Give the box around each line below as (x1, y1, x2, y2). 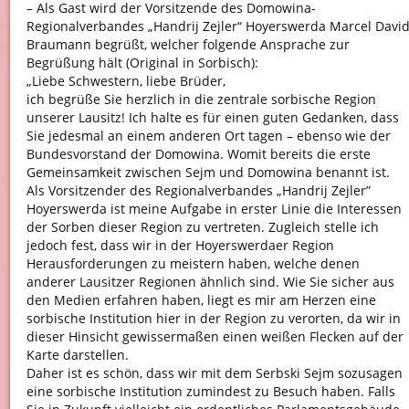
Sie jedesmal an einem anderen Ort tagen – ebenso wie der (26, 127, 391, 145)
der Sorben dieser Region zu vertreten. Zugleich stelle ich (26, 218, 379, 236)
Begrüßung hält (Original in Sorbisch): (26, 54, 258, 72)
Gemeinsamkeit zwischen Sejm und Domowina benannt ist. (26, 163, 390, 182)
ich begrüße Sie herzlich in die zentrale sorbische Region (26, 90, 376, 109)
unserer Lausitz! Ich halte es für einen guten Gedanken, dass (26, 109, 399, 127)
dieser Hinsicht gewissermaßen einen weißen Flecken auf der (26, 328, 404, 346)
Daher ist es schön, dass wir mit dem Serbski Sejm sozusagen (26, 364, 403, 383)
